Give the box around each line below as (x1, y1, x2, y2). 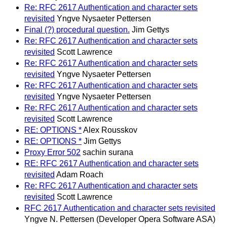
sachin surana (83, 148, 133, 157)
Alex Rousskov (83, 126, 137, 135)
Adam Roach (56, 170, 103, 179)
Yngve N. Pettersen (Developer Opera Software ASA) (24, 215, 215, 224)
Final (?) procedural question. (24, 25, 130, 34)
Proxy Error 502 (24, 148, 81, 157)
